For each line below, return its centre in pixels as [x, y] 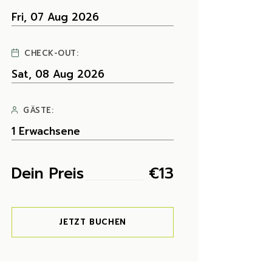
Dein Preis [48, 174]
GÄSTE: [39, 110]
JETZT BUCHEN [93, 222]
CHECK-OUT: [52, 53]
